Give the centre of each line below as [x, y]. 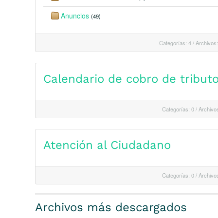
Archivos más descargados [111, 207]
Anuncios [75, 16]
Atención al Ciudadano [107, 145]
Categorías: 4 [175, 43]
